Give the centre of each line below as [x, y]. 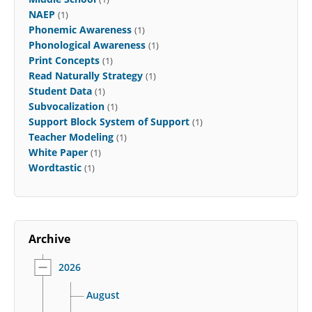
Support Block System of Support [109, 122]
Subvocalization [67, 107]
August [103, 295]
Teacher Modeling [71, 137]
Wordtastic [55, 168]
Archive [49, 239]
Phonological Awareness [87, 45]
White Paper [58, 153]
